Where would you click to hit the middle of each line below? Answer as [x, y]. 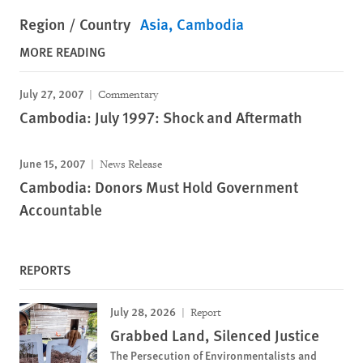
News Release [130, 164]
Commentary [127, 94]
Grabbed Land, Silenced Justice [215, 335]
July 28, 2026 [143, 311]
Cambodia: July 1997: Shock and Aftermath [161, 117]
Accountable [61, 209]
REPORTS [45, 269]
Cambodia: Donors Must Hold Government [159, 187]
